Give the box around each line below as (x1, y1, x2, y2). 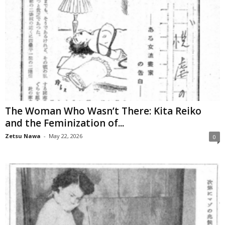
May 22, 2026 (49, 132, 82, 140)
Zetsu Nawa (5, 132, 41, 140)
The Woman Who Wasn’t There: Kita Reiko (5, 104, 201, 118)
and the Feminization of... (5, 117, 124, 130)
